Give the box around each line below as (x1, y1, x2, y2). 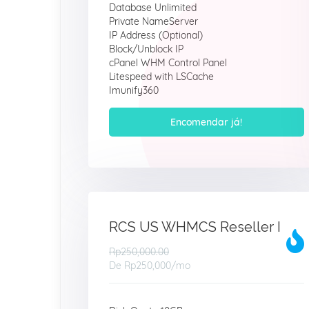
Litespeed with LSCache (109, 70, 214, 83)
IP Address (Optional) (109, 29, 203, 41)
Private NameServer (109, 15, 198, 28)
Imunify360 (109, 84, 159, 97)
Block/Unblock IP (109, 43, 183, 55)
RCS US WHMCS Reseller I (109, 219, 281, 235)
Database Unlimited (109, 1, 197, 14)
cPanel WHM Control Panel (109, 57, 227, 69)
